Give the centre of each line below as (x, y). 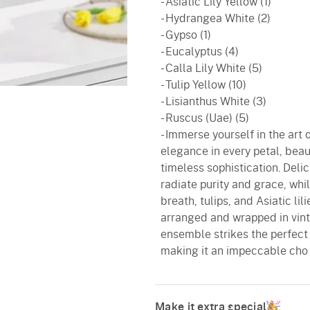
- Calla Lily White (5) (211, 69)
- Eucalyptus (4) (200, 52)
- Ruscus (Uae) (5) (205, 118)
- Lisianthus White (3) (213, 102)
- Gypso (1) (186, 35)
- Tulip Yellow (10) (203, 85)
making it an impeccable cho (234, 251)
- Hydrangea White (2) (216, 19)
